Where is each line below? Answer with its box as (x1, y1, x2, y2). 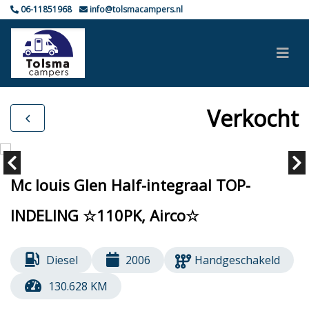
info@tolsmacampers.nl (88, 3, 183, 15)
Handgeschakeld (195, 252, 281, 268)
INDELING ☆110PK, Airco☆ (10, 205, 199, 226)
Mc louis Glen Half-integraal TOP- (10, 175, 250, 195)
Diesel (46, 252, 78, 268)
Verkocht (207, 103, 299, 133)
